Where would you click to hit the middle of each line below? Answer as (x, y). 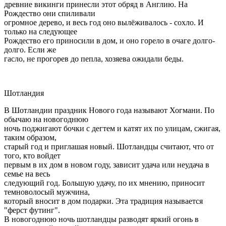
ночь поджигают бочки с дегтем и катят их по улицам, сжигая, (112, 128)
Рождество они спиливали (50, 13)
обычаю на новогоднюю (46, 119)
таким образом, (30, 137)
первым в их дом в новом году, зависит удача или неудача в (107, 164)
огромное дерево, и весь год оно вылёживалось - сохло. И (104, 22)
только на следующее (41, 31)
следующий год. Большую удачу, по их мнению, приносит (104, 183)
